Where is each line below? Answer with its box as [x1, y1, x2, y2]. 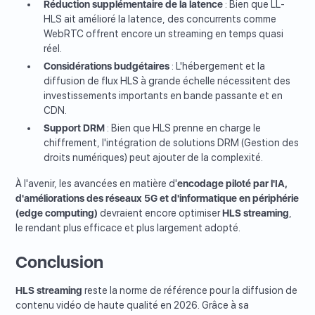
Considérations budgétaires [44, 60, 170, 72]
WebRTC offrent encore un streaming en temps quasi [44, 28, 284, 40]
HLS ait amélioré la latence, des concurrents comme [44, 13, 277, 25]
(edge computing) [15, 207, 98, 219]
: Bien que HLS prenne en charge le [105, 122, 262, 134]
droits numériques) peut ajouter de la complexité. [44, 152, 264, 164]
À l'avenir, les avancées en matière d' [15, 178, 178, 190]
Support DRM [44, 122, 105, 134]
